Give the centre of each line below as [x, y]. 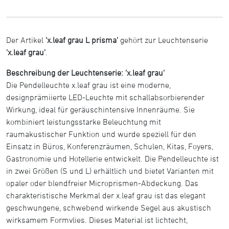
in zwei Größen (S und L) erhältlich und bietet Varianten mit [110, 170]
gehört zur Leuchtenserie [163, 40]
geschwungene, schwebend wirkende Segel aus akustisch [109, 207]
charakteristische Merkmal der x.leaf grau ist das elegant [106, 195]
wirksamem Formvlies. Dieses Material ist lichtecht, [97, 220]
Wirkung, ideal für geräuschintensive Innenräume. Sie [100, 109]
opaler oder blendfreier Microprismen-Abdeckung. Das [102, 183]
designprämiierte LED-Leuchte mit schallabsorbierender [105, 97]
